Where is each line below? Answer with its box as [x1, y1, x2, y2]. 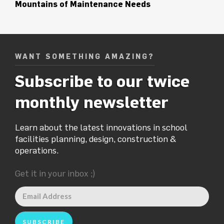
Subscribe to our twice [15, 71, 189, 90]
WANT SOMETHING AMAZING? [15, 52, 154, 60]
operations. [15, 144, 58, 155]
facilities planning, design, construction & [15, 133, 176, 144]
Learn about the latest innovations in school [15, 121, 187, 132]
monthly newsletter [15, 92, 168, 111]
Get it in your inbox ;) [15, 167, 96, 178]
